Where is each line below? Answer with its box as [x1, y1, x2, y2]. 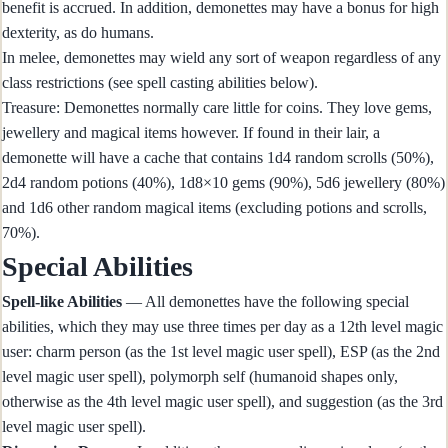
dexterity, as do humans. [2, 24, 154, 42]
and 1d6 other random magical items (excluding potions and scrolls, [2, 199, 427, 217]
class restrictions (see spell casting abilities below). [2, 74, 318, 92]
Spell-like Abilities [2, 293, 122, 311]
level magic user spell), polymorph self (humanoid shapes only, [2, 368, 398, 386]
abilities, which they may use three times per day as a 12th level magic [2, 318, 443, 336]
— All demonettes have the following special [122, 293, 409, 311]
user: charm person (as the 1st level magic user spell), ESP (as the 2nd [2, 343, 440, 361]
